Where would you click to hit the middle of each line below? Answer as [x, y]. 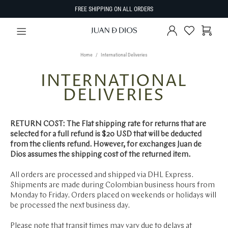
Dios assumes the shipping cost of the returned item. [100, 155]
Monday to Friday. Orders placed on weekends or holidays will [113, 196]
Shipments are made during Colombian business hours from [112, 186]
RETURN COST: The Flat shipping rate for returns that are [108, 124]
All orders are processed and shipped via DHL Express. [102, 175]
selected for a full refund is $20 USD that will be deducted [106, 135]
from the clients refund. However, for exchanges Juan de [106, 145]
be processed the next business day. [70, 206]
